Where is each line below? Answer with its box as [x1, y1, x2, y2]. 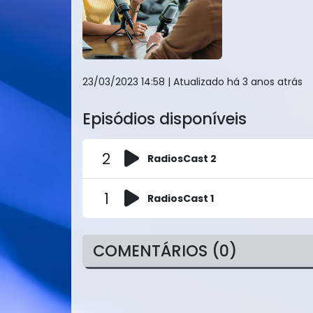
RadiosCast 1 [147, 191, 214, 205]
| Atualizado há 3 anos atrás [168, 75, 303, 89]
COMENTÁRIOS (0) [93, 240, 237, 262]
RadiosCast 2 [147, 152, 217, 166]
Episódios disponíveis [82, 108, 247, 130]
